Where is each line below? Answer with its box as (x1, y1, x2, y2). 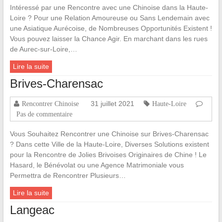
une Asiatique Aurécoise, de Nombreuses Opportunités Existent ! (9, 24, 212, 33)
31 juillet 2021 (90, 100, 134, 108)
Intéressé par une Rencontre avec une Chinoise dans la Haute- (9, 3, 208, 12)
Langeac (9, 203, 55, 217)
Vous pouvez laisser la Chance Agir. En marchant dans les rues (9, 35, 208, 43)
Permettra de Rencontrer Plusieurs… (9, 171, 126, 180)
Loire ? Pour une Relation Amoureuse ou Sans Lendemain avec (9, 14, 210, 22)
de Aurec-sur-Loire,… (9, 45, 77, 54)
